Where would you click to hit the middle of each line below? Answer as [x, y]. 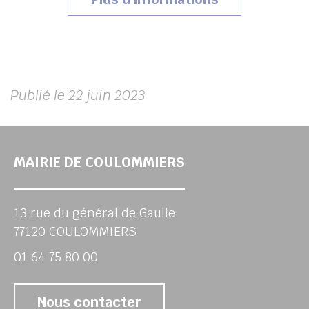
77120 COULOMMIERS [75, 231]
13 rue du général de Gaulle [94, 213]
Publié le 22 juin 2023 [78, 95]
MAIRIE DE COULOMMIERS [99, 162]
